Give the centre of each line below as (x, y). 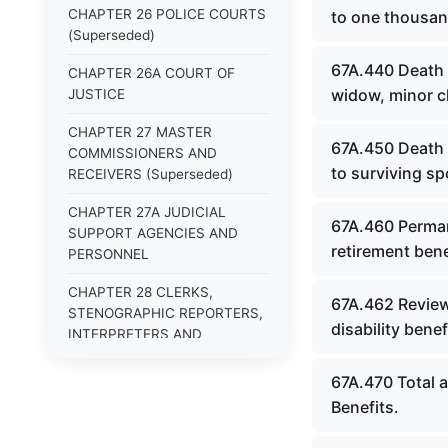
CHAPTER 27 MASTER (140, 132)
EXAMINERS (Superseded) (152, 355)
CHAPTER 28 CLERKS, (140, 292)
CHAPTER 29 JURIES (135, 393)
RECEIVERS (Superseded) (150, 174)
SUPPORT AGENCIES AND (153, 233)
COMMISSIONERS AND (142, 153)
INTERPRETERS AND (135, 334)
